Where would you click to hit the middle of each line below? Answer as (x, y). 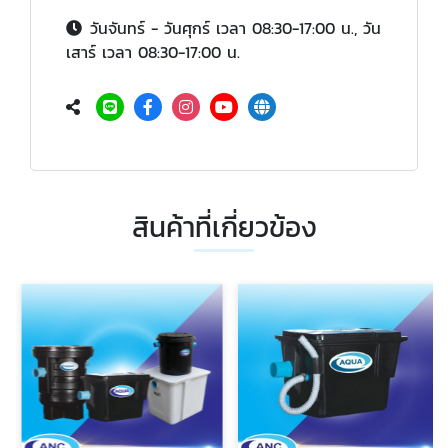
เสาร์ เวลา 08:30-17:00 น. (153, 52)
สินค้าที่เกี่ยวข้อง (224, 227)
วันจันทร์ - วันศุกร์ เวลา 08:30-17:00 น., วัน (235, 28)
